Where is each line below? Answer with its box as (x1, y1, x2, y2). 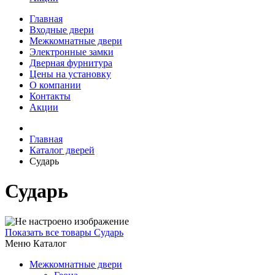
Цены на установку (29, 69, 111, 79)
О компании (29, 80, 81, 90)
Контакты (29, 91, 71, 101)
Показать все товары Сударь (5, 227, 123, 238)
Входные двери (29, 25, 94, 35)
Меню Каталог (5, 238, 67, 249)
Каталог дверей (29, 145, 95, 155)
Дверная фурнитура (29, 58, 112, 68)
